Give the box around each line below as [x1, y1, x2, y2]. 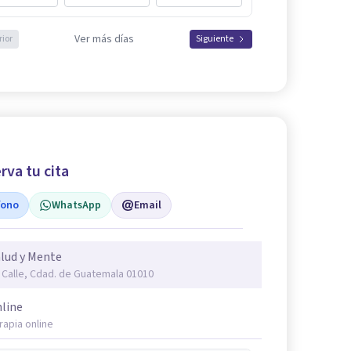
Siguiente [196, 31, 233, 45]
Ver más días [74, 31, 134, 47]
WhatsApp [52, 197, 101, 213]
